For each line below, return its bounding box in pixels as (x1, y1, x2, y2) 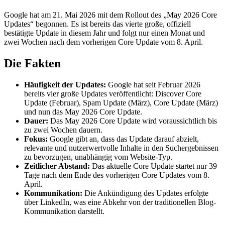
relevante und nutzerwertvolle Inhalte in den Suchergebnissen (24, 143, 218, 152)
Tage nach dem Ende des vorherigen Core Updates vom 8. (24, 170, 209, 179)
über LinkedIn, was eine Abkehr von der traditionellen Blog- (24, 197, 216, 206)
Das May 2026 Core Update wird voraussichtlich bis (48, 116, 217, 125)
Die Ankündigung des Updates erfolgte (82, 188, 208, 197)
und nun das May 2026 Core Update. (24, 107, 142, 116)
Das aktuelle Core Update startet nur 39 (90, 161, 217, 170)
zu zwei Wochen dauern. (24, 125, 102, 134)
